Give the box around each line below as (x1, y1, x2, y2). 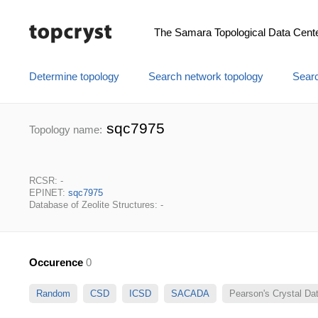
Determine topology (29, 71, 119, 82)
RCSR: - (29, 175, 63, 186)
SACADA (168, 288, 212, 299)
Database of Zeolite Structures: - (29, 199, 163, 210)
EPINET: (29, 187, 68, 198)
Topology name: (29, 124, 102, 136)
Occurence (29, 257, 83, 268)
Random (33, 288, 73, 299)
